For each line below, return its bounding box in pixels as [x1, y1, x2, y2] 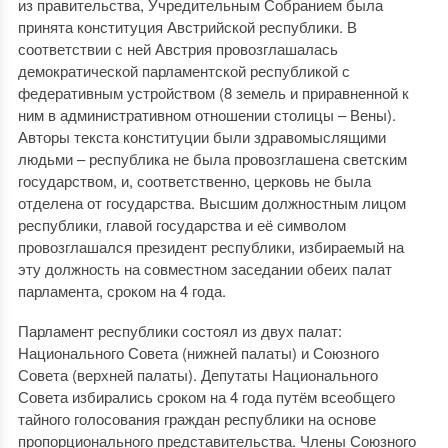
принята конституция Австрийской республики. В [17, 16, 357, 37]
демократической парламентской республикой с [17, 60, 350, 81]
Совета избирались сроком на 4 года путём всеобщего [17, 386, 395, 407]
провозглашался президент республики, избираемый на [17, 236, 404, 257]
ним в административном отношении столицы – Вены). [17, 104, 396, 125]
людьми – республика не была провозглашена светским [17, 148, 407, 169]
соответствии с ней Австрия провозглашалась [17, 38, 338, 59]
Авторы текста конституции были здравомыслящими [17, 126, 386, 147]
